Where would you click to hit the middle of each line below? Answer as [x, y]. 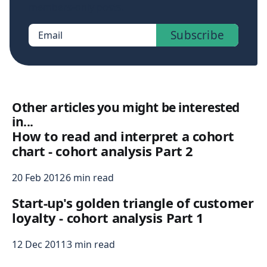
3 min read [91, 245]
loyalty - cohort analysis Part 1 [108, 218]
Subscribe [197, 35]
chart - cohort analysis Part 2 [103, 151]
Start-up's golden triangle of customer [133, 203]
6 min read [90, 178]
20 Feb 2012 [38, 178]
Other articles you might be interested [126, 108]
